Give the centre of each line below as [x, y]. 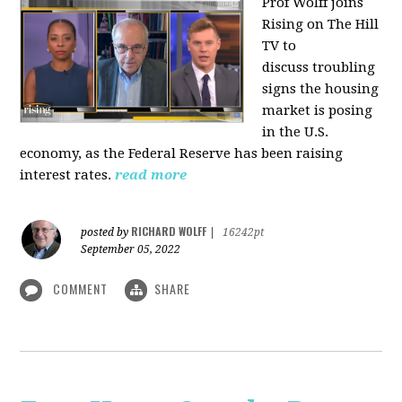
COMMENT [81, 288]
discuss [286, 67]
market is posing [318, 110]
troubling [342, 67]
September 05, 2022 [131, 249]
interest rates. [66, 175]
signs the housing [321, 88]
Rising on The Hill [321, 24]
